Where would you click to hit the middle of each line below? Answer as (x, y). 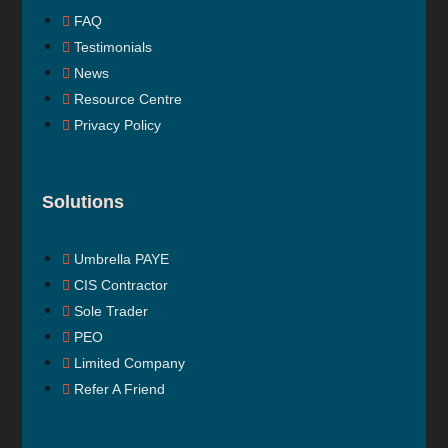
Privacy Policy (118, 124)
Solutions (83, 201)
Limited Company (130, 362)
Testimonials (113, 46)
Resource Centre (128, 98)
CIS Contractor (121, 284)
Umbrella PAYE (122, 258)
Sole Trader (111, 310)
